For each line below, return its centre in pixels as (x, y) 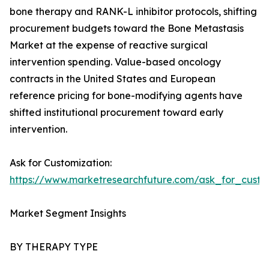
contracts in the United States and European (113, 79)
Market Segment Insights (68, 213)
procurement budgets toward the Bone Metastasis (127, 29)
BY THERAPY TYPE (54, 247)
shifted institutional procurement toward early (116, 113)
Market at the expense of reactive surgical (109, 45)
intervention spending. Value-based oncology (115, 62)
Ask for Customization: (61, 163)
